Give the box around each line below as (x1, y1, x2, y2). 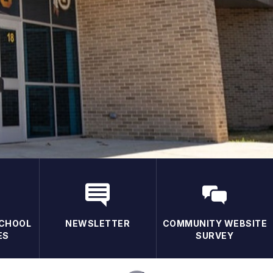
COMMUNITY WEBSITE (162, 218, 268, 229)
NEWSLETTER (65, 218, 130, 229)
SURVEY (196, 230, 234, 241)
